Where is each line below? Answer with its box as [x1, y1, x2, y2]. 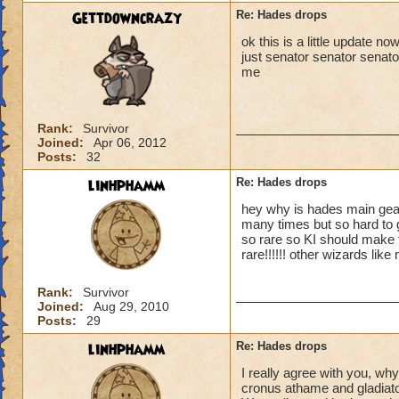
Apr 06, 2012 [94, 135, 167, 151]
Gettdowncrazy [71, 8, 182, 29]
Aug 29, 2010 [94, 299, 169, 313]
